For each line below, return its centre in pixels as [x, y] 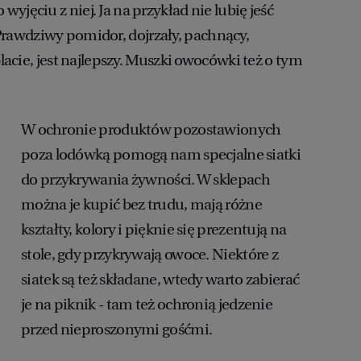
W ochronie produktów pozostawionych [151, 130]
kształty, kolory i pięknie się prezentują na [154, 230]
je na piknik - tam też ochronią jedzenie [147, 305]
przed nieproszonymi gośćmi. [117, 330]
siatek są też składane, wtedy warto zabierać [160, 280]
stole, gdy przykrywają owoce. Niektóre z [149, 255]
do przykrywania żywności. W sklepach [145, 180]
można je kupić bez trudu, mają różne [141, 205]
